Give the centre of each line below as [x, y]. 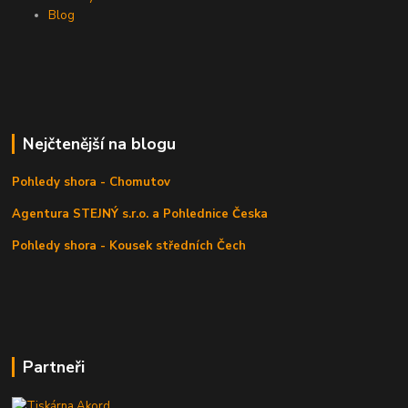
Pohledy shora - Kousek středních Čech [129, 246]
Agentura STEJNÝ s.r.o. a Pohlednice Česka [140, 214]
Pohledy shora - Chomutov [92, 183]
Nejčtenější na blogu [99, 143]
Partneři [53, 367]
